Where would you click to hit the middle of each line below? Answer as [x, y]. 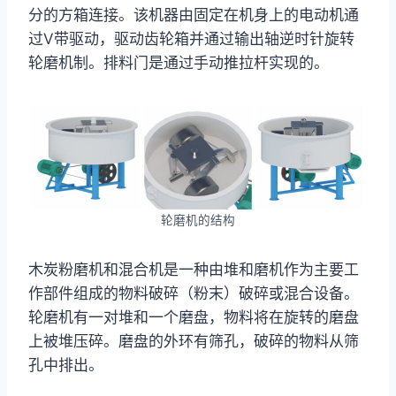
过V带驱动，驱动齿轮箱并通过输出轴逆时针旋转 [191, 38]
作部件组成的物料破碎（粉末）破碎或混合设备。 [194, 293]
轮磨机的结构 [198, 220]
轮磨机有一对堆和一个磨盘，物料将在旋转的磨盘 [194, 317]
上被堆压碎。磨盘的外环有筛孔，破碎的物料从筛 [194, 341]
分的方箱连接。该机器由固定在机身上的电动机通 [194, 15]
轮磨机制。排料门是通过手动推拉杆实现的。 [179, 62]
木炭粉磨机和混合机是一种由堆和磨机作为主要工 [194, 269]
